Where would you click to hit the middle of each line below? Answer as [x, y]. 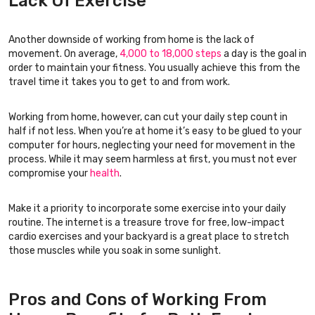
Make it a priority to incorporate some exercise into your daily [147, 209]
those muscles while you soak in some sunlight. [115, 251]
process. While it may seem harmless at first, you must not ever [153, 160]
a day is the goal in [264, 54]
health [105, 174]
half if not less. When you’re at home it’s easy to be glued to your [155, 131]
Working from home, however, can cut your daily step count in [148, 117]
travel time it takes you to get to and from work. [119, 82]
